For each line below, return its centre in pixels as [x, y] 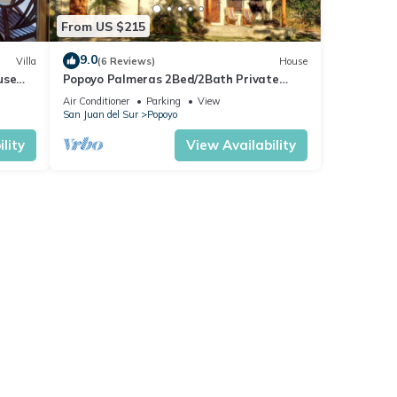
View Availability [241, 145]
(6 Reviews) [126, 61]
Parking [163, 101]
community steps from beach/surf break [174, 95]
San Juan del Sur [100, 115]
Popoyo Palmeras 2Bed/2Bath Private [171, 79]
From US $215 [103, 26]
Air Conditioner [96, 101]
